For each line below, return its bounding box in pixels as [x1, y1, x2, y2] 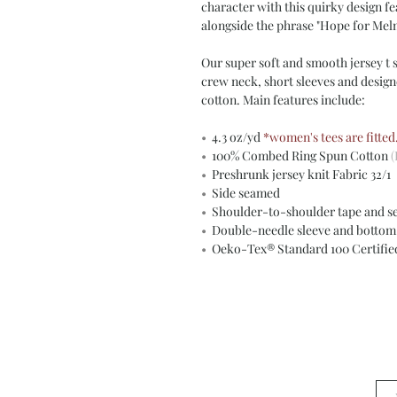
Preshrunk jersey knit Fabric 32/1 [212, 166, 391, 183]
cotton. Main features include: [201, 91, 365, 109]
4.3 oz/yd [212, 128, 261, 146]
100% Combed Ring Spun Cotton [212, 147, 391, 165]
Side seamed [212, 184, 280, 202]
